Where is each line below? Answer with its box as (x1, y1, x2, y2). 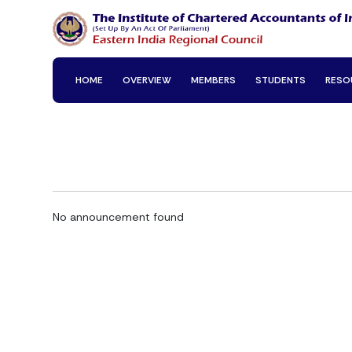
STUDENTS (255, 74, 306, 86)
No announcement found (53, 210, 184, 224)
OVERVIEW (123, 74, 171, 86)
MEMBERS (191, 74, 236, 86)
